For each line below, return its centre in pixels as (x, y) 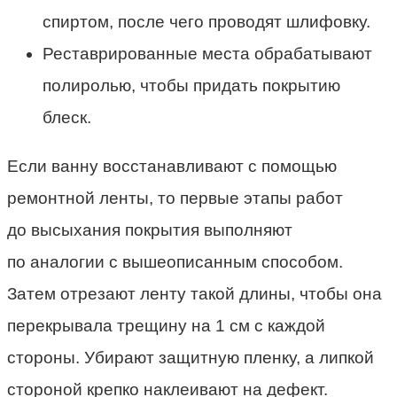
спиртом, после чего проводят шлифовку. (206, 21)
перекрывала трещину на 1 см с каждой (166, 325)
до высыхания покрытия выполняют (150, 230)
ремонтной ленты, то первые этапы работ (175, 198)
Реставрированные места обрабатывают (207, 53)
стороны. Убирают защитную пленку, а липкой (191, 357)
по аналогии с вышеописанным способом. (175, 261)
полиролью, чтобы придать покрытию (191, 85)
